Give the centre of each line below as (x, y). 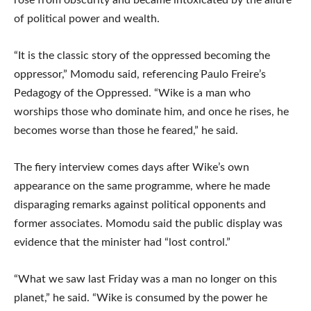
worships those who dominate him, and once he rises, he (151, 112)
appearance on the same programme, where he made (142, 186)
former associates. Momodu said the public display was (148, 224)
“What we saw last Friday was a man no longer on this (145, 279)
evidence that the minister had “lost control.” (122, 243)
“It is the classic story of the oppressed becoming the (142, 56)
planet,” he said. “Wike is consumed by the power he (141, 298)
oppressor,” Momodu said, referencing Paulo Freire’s (140, 75)
